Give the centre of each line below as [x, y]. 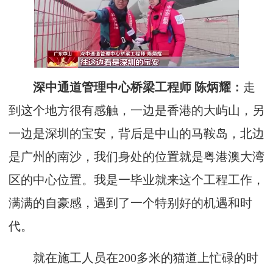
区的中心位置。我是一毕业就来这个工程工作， [136, 180]
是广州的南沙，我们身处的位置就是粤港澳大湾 [136, 157]
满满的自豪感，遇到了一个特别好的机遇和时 [130, 203]
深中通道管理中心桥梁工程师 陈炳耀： [126, 87]
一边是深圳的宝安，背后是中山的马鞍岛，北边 [136, 133]
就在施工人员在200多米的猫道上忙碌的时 [133, 258]
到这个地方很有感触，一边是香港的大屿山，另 [136, 110]
